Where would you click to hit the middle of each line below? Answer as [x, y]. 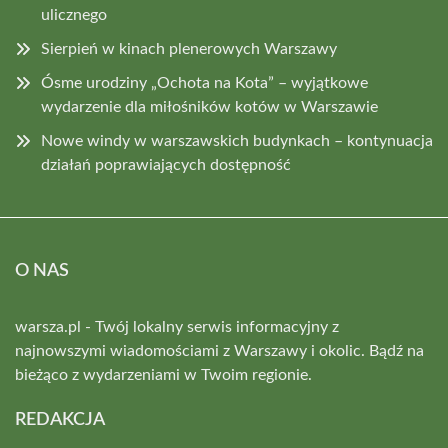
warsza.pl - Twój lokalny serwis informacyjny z [177, 327]
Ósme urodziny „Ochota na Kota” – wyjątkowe [204, 83]
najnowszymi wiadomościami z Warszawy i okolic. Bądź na [219, 351]
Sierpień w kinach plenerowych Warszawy [189, 49]
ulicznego [74, 15]
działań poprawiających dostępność [166, 165]
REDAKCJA [60, 420]
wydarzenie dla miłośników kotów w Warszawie [209, 107]
